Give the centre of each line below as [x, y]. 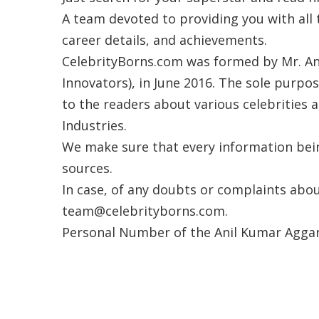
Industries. [94, 125]
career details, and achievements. [164, 40]
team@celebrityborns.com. [147, 211]
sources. [87, 168]
